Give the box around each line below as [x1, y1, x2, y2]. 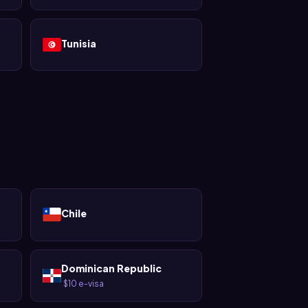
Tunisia [61, 36, 97, 49]
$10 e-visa [63, 278, 104, 289]
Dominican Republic [61, 261, 162, 274]
